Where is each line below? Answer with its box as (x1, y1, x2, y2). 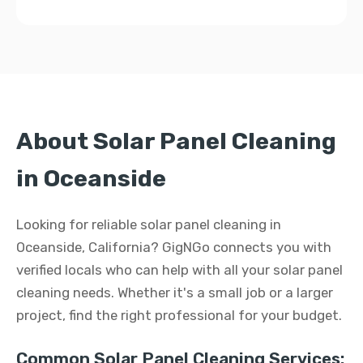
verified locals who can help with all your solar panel (16, 262, 343, 278)
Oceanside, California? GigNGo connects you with (16, 239, 331, 255)
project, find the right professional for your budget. (16, 307, 342, 323)
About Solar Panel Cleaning (16, 127, 336, 155)
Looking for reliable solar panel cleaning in (16, 216, 281, 233)
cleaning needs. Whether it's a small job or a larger (16, 284, 333, 301)
